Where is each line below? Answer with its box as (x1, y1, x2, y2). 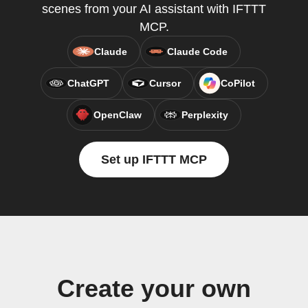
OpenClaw (93, 109, 142, 120)
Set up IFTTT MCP (101, 153, 207, 166)
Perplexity (181, 109, 228, 120)
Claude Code (167, 46, 228, 57)
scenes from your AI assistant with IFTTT (42, 2, 266, 16)
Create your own (57, 275, 251, 302)
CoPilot (220, 78, 255, 89)
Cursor (148, 78, 181, 89)
